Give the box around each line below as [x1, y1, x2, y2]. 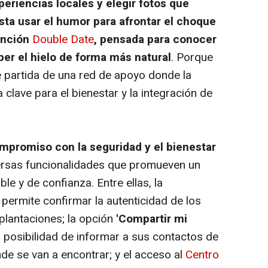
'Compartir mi [113, 211, 187, 227]
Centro [185, 246, 219, 263]
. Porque [171, 49, 213, 66]
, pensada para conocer [94, 31, 217, 48]
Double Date [32, 31, 94, 48]
